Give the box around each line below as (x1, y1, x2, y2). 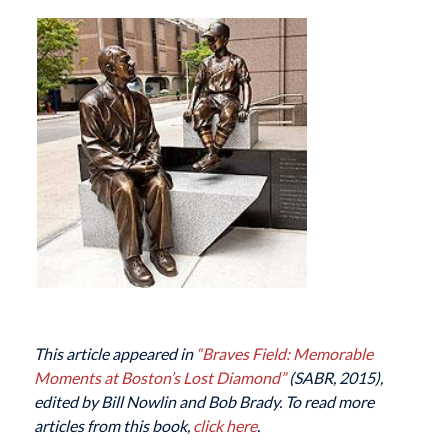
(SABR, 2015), (285, 367, 383, 387)
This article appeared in (33, 343, 196, 363)
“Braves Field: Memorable (195, 343, 373, 363)
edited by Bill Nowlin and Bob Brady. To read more (33, 391, 374, 411)
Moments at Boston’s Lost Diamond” (33, 367, 286, 387)
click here (192, 415, 257, 435)
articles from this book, (33, 415, 193, 435)
